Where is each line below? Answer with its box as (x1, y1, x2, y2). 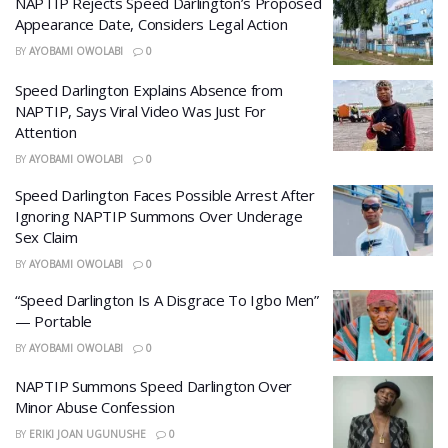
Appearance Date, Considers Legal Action (15, 14, 288, 34)
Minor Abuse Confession (15, 397, 175, 417)
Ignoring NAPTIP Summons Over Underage (15, 205, 303, 226)
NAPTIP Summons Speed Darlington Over (15, 376, 293, 396)
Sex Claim (15, 226, 78, 247)
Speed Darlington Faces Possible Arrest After (15, 184, 315, 205)
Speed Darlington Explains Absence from (15, 79, 283, 100)
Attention (15, 121, 77, 142)
